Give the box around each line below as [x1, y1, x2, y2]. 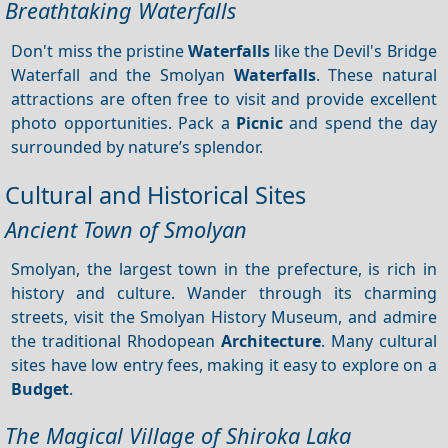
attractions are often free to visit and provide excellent [11, 87, 437, 110]
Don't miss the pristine [11, 39, 188, 62]
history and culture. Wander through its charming [11, 281, 437, 304]
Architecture [220, 329, 321, 352]
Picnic [236, 111, 283, 134]
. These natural [315, 63, 437, 86]
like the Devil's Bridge [270, 39, 437, 62]
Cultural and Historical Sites [5, 178, 306, 211]
